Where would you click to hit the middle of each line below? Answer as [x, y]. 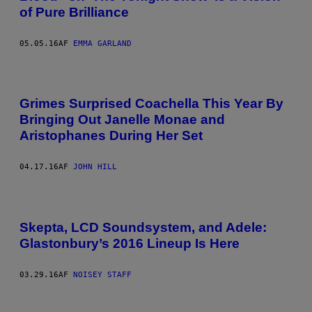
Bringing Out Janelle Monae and [122, 120]
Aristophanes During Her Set [111, 136]
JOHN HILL [95, 167]
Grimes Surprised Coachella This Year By [151, 104]
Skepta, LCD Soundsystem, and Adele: [143, 227]
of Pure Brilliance [74, 12]
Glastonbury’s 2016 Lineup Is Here [130, 243]
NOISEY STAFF [102, 274]
